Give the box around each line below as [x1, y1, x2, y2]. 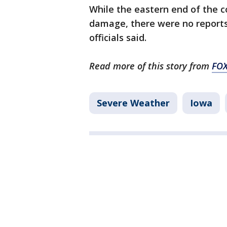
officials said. [89, 31, 146, 44]
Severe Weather [97, 97, 170, 109]
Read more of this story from [89, 60, 212, 72]
